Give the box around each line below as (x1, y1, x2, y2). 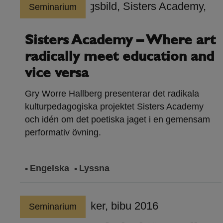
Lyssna (79, 163, 110, 174)
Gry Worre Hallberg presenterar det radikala (25, 89, 199, 99)
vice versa (25, 67, 89, 81)
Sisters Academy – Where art (25, 34, 216, 48)
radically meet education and (25, 50, 214, 65)
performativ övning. (25, 127, 101, 138)
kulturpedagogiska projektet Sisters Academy (25, 102, 204, 112)
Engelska (30, 163, 69, 174)
